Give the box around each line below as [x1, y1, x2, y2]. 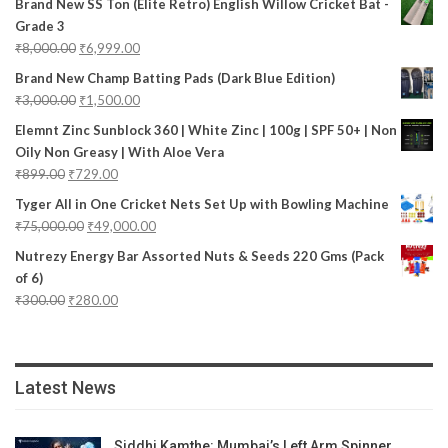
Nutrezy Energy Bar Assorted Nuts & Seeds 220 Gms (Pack [15, 248, 384, 265]
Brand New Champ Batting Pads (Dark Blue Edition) [15, 70, 335, 87]
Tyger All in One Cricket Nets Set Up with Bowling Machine [15, 196, 389, 213]
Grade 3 [15, 18, 65, 35]
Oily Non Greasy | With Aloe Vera [15, 144, 224, 161]
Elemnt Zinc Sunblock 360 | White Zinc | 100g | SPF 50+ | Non [15, 122, 397, 139]
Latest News [15, 377, 116, 399]
